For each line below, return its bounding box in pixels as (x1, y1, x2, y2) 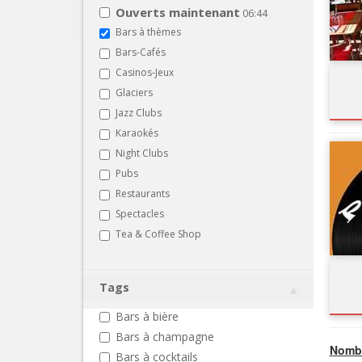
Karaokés (116, 125, 158, 140)
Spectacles (116, 206, 164, 221)
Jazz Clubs (116, 105, 162, 120)
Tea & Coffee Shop (116, 226, 201, 241)
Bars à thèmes (116, 24, 181, 39)
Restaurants (116, 186, 170, 200)
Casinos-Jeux (116, 65, 174, 79)
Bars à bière (116, 308, 179, 324)
